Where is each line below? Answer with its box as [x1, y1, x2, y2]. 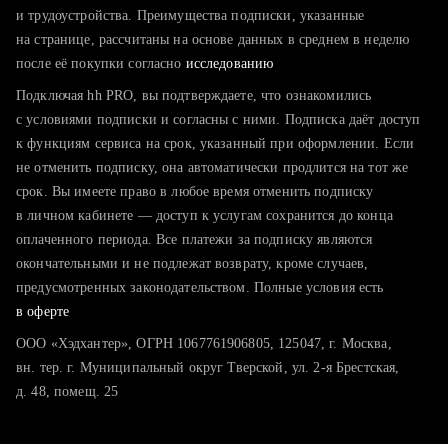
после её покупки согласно [16, 56, 186, 71]
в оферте [16, 304, 70, 319]
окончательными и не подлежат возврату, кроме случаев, [16, 256, 369, 271]
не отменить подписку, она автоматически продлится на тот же [16, 160, 409, 175]
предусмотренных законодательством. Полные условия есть [16, 280, 384, 295]
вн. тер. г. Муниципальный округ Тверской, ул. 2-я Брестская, [16, 360, 400, 375]
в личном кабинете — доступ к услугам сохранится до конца [16, 208, 393, 223]
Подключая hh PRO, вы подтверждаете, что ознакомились [16, 88, 372, 103]
